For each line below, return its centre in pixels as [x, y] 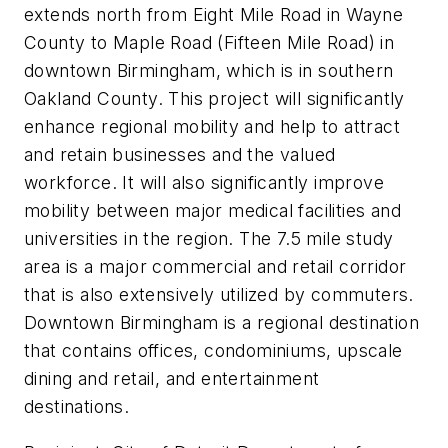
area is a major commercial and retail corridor [215, 267]
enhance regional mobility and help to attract [212, 127]
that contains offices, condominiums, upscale [213, 351]
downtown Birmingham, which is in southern [209, 71]
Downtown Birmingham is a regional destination [221, 323]
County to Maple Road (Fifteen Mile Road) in [209, 43]
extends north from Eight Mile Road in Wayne [214, 15]
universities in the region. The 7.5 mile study [209, 239]
